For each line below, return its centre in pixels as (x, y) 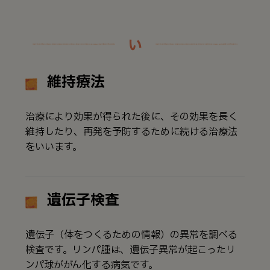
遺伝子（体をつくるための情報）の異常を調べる (131, 235)
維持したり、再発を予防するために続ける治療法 (131, 132)
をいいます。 (54, 147)
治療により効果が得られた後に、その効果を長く (131, 117)
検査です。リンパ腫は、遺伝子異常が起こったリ (130, 250)
